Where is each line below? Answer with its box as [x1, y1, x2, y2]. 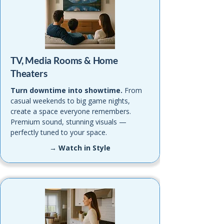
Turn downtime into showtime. [10, 85, 122, 95]
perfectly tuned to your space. [10, 127, 107, 137]
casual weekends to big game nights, [10, 96, 130, 105]
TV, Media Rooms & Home [10, 54, 118, 66]
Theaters [10, 67, 47, 79]
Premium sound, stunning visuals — [10, 117, 126, 126]
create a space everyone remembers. [10, 106, 131, 116]
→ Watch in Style [49, 143, 110, 152]
